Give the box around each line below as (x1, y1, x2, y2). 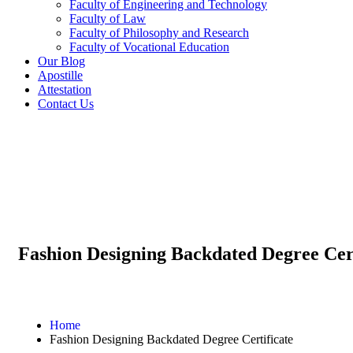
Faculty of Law (69, 12, 146, 25)
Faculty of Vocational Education (69, 40, 229, 54)
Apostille (38, 69, 83, 82)
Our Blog (38, 54, 85, 68)
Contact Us (38, 97, 94, 110)
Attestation (38, 83, 91, 96)
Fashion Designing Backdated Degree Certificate (50, 332, 293, 346)
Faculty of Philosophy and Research (69, 26, 249, 39)
